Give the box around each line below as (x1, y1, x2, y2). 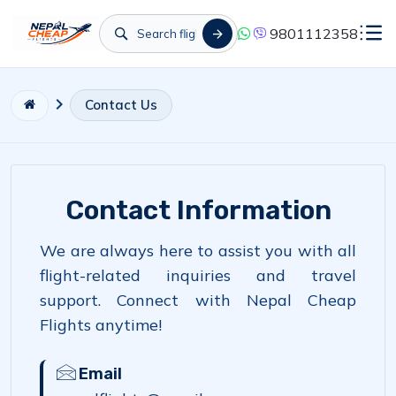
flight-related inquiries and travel (40, 265, 356, 286)
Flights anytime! (40, 315, 162, 335)
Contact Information (65, 194, 331, 226)
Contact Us (85, 96, 157, 113)
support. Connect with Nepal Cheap (40, 290, 356, 310)
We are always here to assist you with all (40, 240, 356, 261)
